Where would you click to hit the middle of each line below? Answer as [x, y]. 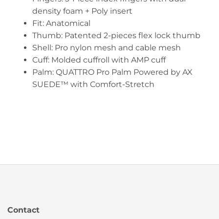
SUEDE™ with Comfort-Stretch [93, 84]
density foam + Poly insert [82, 11]
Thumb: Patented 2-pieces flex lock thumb [116, 35]
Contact [23, 210]
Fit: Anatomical [61, 23]
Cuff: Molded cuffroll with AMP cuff [99, 60]
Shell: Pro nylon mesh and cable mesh [106, 47]
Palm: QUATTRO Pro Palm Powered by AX [112, 72]
